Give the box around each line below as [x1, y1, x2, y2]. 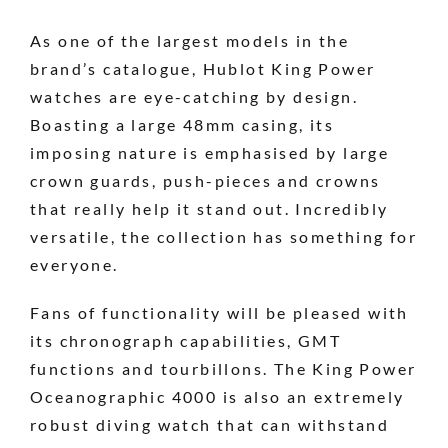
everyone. [29, 255, 119, 275]
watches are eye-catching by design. [29, 87, 358, 107]
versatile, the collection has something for [29, 227, 418, 247]
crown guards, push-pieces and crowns [29, 171, 381, 191]
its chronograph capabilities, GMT [29, 331, 342, 351]
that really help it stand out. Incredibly [29, 199, 389, 219]
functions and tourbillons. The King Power [29, 359, 417, 379]
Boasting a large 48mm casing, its [29, 115, 335, 135]
